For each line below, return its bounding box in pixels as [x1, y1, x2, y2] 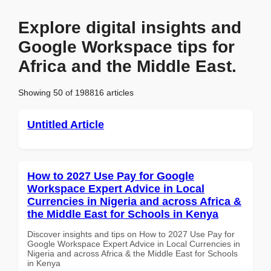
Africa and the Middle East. [18, 57, 237, 76]
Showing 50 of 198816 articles [18, 87, 134, 97]
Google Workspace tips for [18, 38, 235, 56]
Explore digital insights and [18, 18, 241, 37]
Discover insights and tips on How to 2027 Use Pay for [27, 229, 235, 239]
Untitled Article [27, 118, 104, 131]
